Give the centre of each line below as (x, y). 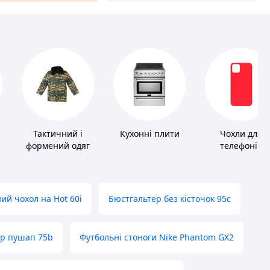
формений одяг (58, 146)
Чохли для (241, 134)
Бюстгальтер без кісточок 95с (170, 199)
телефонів (241, 146)
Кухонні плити (149, 134)
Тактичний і (58, 134)
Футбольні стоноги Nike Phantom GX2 (157, 237)
